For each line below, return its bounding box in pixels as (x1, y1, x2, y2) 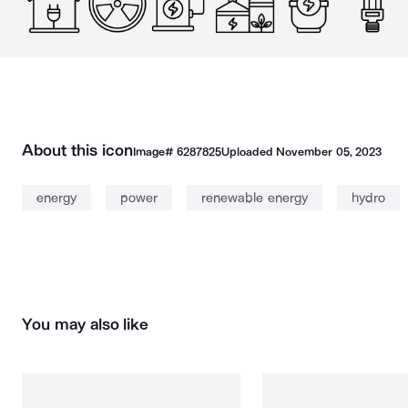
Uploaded (220, 145, 277, 158)
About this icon (22, 140, 133, 160)
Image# (132, 145, 177, 158)
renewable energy (201, 189, 308, 206)
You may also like (22, 314, 149, 334)
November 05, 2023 (276, 145, 382, 158)
